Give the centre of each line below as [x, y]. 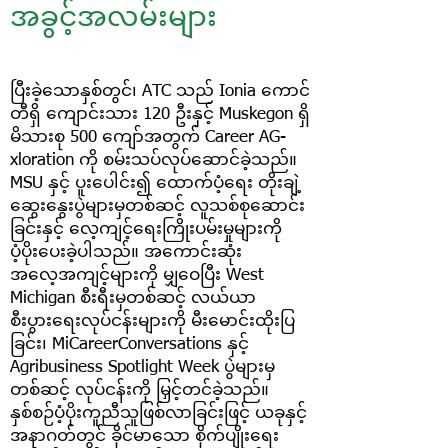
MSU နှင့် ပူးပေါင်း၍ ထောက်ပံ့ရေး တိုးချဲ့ [155, 183]
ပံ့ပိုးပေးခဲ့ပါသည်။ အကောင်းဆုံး [126, 252]
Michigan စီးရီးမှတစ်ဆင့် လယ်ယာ [133, 298]
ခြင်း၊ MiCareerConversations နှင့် [129, 344]
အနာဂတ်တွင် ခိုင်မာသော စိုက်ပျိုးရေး [144, 436]
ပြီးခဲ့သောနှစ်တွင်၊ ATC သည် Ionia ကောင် [160, 91]
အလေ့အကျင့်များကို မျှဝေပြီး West [137, 275]
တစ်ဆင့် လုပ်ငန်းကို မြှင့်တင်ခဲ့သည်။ [139, 390]
